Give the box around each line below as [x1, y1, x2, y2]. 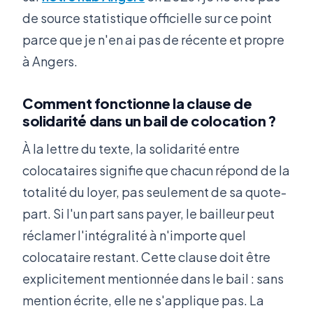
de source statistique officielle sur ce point [22, 9, 272, 26]
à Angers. [22, 52, 78, 69]
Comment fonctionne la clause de [22, 94, 252, 112]
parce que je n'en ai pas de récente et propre [22, 31, 284, 48]
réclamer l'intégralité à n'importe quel [22, 226, 246, 243]
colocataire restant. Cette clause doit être [22, 248, 270, 265]
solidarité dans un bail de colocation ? [22, 111, 277, 129]
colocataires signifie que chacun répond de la [22, 161, 290, 178]
